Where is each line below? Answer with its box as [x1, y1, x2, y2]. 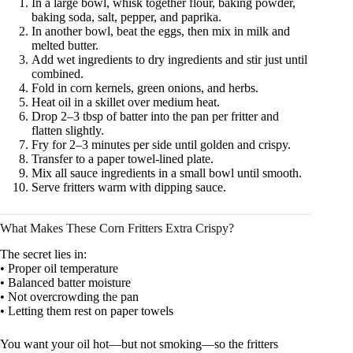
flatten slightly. [32, 123, 104, 137]
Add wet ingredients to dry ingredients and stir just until [32, 52, 307, 66]
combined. [32, 66, 84, 80]
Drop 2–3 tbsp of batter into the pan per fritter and [32, 109, 279, 123]
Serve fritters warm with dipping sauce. [32, 180, 226, 194]
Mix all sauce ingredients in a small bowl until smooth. [32, 165, 302, 180]
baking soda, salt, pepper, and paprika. [32, 9, 221, 24]
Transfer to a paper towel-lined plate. [32, 151, 214, 165]
